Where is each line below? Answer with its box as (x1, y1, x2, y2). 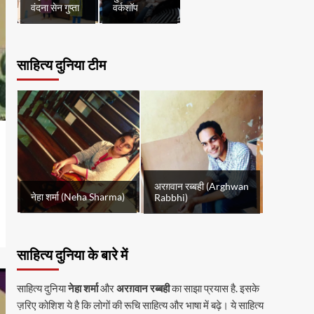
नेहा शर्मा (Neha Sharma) (30, 191, 125, 203)
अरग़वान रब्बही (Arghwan (153, 180, 249, 192)
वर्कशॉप (112, 2, 138, 14)
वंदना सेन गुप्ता (30, 2, 79, 14)
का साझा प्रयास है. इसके (169, 281, 259, 294)
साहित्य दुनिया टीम (16, 56, 106, 76)
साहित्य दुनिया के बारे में (16, 245, 128, 266)
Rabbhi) (153, 191, 188, 203)
